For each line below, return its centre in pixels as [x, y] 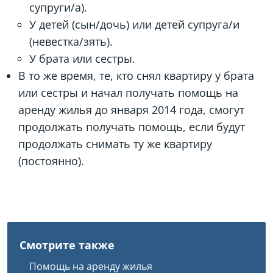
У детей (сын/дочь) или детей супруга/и [134, 24]
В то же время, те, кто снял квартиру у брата [136, 76]
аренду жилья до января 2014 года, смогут [131, 110]
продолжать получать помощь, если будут [132, 127]
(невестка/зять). [71, 41]
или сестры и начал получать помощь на [128, 93]
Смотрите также [67, 245]
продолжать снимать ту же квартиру [115, 144]
